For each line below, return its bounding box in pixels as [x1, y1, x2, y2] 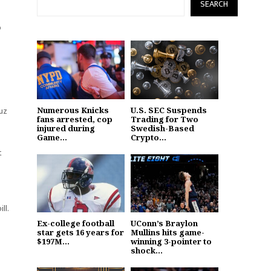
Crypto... [131, 131, 166, 143]
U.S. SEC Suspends [131, 104, 207, 116]
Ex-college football [37, 218, 114, 229]
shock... [131, 245, 163, 256]
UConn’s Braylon [131, 218, 198, 229]
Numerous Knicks [37, 104, 109, 116]
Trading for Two [131, 113, 198, 125]
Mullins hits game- [131, 227, 204, 238]
